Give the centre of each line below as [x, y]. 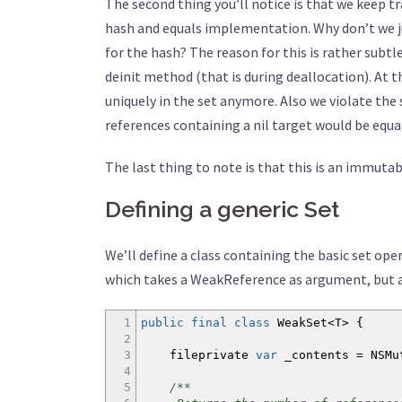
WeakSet [299, 323]
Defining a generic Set [222, 209]
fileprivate [198, 355]
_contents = [324, 355]
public [162, 323]
